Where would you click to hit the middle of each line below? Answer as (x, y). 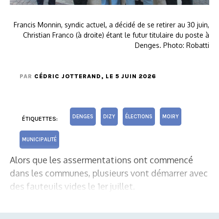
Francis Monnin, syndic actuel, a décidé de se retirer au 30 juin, (111, 24)
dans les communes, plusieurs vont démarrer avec (109, 173)
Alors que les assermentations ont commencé (101, 160)
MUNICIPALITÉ (39, 139)
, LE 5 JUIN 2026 (129, 76)
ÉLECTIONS (139, 116)
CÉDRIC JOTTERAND (68, 76)
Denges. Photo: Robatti (172, 45)
